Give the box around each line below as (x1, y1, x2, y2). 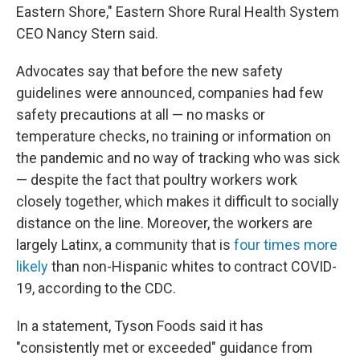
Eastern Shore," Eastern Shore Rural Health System (16, 3, 339, 20)
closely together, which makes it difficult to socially (16, 193, 339, 210)
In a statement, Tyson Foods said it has (16, 317, 264, 334)
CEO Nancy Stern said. (16, 25, 158, 42)
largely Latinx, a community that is (16, 236, 234, 253)
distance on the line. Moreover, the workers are (16, 215, 313, 231)
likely (16, 258, 48, 275)
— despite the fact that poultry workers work (16, 171, 297, 188)
